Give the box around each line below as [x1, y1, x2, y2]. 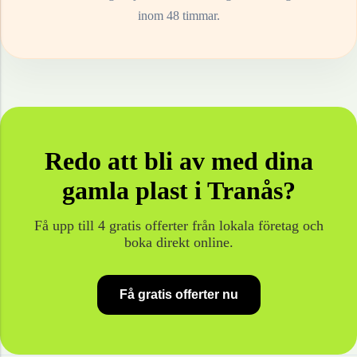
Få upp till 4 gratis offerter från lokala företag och [33, 218, 324, 234]
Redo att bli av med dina [44, 147, 313, 176]
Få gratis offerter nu [119, 288, 238, 302]
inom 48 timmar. [137, 9, 220, 23]
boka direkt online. [124, 234, 233, 251]
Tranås [206, 176, 283, 206]
